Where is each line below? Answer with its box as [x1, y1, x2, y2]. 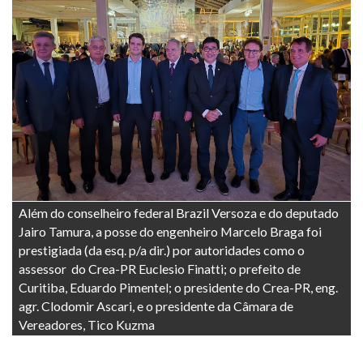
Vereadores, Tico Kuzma [19, 316, 155, 332]
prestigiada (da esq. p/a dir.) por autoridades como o [19, 241, 305, 258]
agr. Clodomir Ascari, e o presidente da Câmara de [19, 297, 293, 314]
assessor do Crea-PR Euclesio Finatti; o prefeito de [19, 260, 301, 276]
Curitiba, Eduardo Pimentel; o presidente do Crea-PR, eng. [19, 279, 338, 295]
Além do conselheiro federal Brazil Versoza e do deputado [19, 204, 339, 220]
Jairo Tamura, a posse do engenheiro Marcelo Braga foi [19, 223, 322, 239]
